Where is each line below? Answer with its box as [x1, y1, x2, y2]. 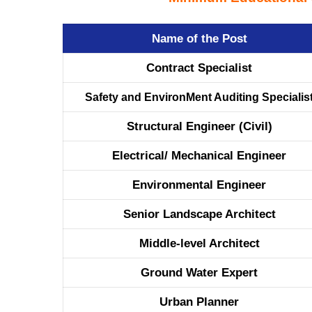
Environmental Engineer [132, 178, 266, 192]
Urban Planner [159, 295, 239, 309]
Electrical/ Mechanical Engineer [112, 149, 286, 163]
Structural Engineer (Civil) [126, 120, 272, 134]
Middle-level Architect [139, 237, 260, 251]
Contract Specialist [146, 61, 252, 75]
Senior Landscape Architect [123, 208, 276, 221]
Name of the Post [151, 32, 247, 46]
